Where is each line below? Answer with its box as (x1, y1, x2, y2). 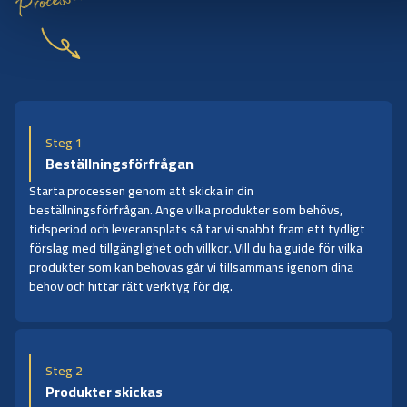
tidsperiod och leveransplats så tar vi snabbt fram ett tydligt (29, 216, 365, 241)
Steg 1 (45, 130, 83, 154)
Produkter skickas (45, 377, 163, 405)
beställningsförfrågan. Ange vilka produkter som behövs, (29, 197, 342, 222)
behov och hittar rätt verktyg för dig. (29, 273, 233, 298)
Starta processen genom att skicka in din (29, 178, 253, 203)
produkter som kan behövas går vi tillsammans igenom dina (29, 254, 353, 279)
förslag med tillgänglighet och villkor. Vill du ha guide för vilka (29, 235, 362, 260)
